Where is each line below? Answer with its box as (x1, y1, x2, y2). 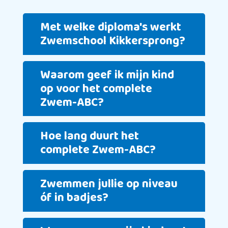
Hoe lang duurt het (40, 127, 139, 146)
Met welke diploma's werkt (40, 17, 182, 37)
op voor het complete (40, 79, 153, 98)
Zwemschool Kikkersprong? (40, 31, 186, 50)
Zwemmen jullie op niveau (40, 174, 178, 193)
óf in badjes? (40, 188, 109, 207)
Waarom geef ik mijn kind (40, 65, 175, 84)
